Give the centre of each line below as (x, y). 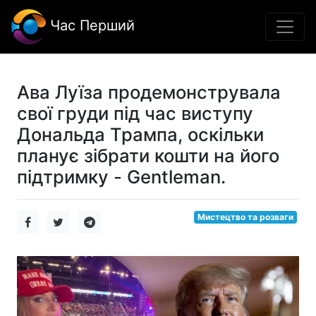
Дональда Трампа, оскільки (140, 134)
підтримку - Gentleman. (121, 177)
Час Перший (90, 26)
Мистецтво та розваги (246, 217)
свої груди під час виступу (135, 113)
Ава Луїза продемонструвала (149, 92)
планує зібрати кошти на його (148, 156)
